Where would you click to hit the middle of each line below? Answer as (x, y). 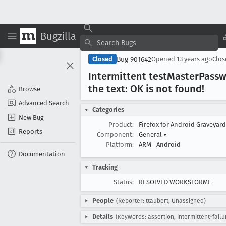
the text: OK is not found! (146, 89)
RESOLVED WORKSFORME (175, 182)
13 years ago (194, 59)
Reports (31, 131)
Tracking (105, 167)
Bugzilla (58, 36)
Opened (164, 59)
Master (183, 76)
